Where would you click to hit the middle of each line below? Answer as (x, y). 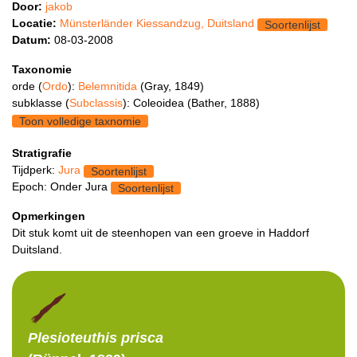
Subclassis (96, 103)
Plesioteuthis (73, 338)
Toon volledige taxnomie (80, 121)
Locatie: (34, 24)
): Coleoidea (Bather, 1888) (191, 103)
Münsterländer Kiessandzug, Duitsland (157, 24)
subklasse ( (41, 103)
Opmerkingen (49, 216)
